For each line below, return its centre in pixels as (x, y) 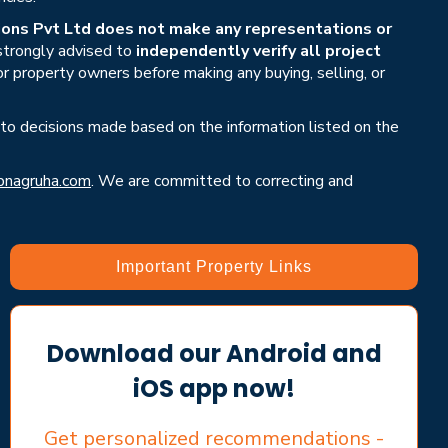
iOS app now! (214, 388)
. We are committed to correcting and (222, 180)
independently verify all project (258, 50)
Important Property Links (214, 266)
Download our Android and (214, 353)
